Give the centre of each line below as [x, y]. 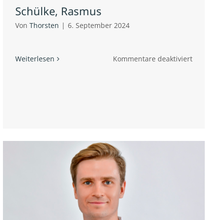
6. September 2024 [99, 26]
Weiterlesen [35, 59]
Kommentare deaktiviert [153, 59]
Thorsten [44, 26]
